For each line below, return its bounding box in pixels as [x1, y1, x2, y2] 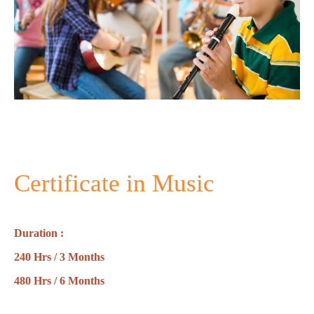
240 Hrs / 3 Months [14, 250, 104, 263]
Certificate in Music [14, 169, 214, 197]
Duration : [14, 226, 67, 239]
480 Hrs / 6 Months [14, 274, 104, 287]
